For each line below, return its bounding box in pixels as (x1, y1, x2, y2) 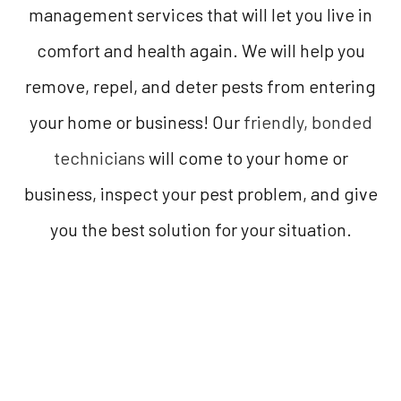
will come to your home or (144, 147, 348, 169)
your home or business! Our (29, 111, 243, 133)
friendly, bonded (243, 111, 372, 133)
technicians (53, 147, 145, 169)
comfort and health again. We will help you (36, 39, 365, 62)
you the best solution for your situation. (49, 218, 352, 241)
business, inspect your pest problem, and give (23, 183, 378, 205)
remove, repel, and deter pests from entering (25, 75, 376, 98)
